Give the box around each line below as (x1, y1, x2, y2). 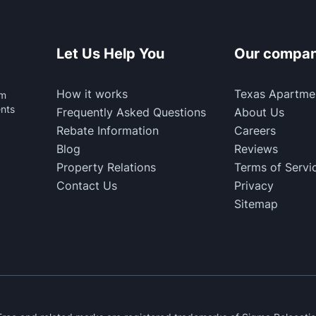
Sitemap (233, 197, 278, 211)
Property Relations (56, 160, 156, 174)
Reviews (233, 142, 278, 156)
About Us (233, 105, 284, 119)
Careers (233, 123, 276, 138)
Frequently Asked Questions (56, 105, 206, 119)
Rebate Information (56, 123, 159, 138)
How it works (56, 87, 128, 101)
